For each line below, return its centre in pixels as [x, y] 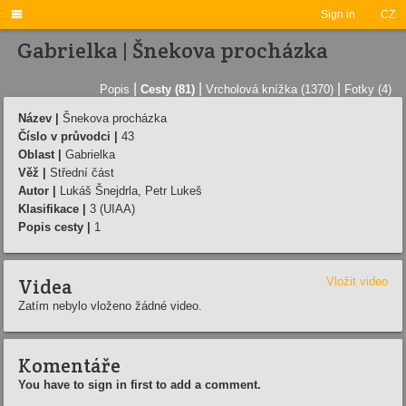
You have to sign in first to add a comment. [140, 384]
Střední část [80, 172]
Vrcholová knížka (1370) [270, 89]
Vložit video [357, 281]
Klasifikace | [52, 208]
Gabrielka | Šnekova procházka [173, 50]
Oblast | [40, 154]
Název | [39, 118]
